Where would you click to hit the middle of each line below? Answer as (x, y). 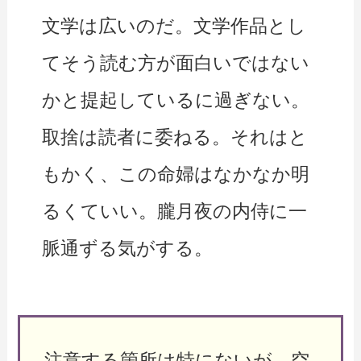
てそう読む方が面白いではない (176, 63)
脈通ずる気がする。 (128, 249)
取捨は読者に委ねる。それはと (175, 137)
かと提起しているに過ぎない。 (176, 100)
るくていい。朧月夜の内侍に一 (175, 212)
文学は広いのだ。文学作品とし (174, 26)
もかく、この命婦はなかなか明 (176, 174)
